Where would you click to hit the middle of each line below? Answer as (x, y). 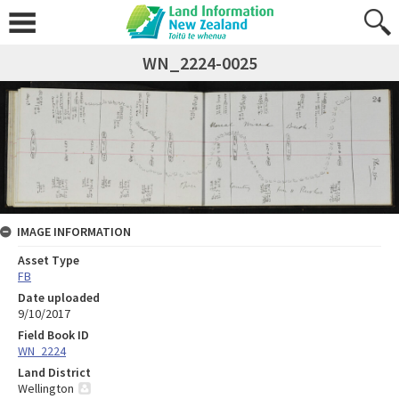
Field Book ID (53, 334)
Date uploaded (59, 297)
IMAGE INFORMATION (74, 231)
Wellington (46, 388)
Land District (54, 372)
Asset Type (49, 260)
